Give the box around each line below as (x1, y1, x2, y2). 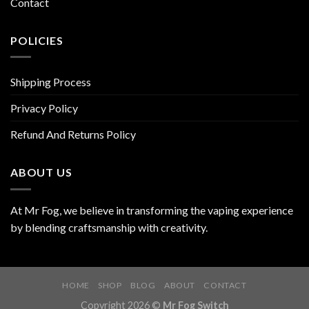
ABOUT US (10, 166, 72, 179)
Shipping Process (10, 75, 91, 89)
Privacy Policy (10, 101, 78, 115)
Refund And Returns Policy (10, 128, 136, 141)
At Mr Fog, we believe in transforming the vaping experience (10, 203, 293, 217)
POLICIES (10, 33, 63, 47)
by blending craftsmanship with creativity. (10, 220, 208, 234)
